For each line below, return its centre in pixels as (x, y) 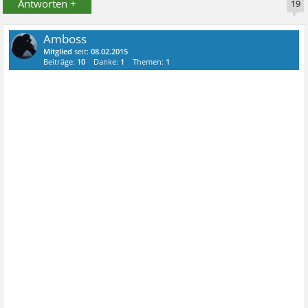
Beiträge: (60, 62)
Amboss (65, 39)
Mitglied (58, 51)
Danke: (107, 62)
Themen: (150, 62)
